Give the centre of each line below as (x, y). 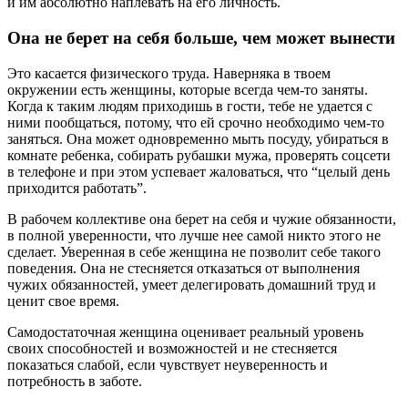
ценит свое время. (63, 301)
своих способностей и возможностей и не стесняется (172, 348)
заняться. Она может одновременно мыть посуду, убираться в (198, 138)
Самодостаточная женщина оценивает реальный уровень (185, 331)
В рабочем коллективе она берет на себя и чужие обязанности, (202, 219)
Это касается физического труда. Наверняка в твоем (169, 73)
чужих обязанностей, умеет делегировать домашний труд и (192, 284)
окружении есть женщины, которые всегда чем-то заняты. (188, 89)
